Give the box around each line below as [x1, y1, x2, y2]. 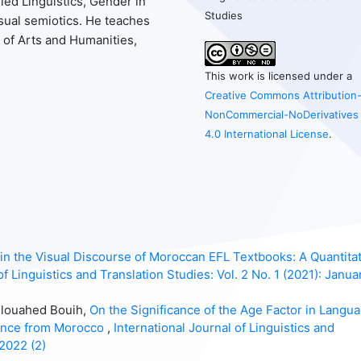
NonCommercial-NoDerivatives [205, 108, 359, 122]
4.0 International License [205, 127, 330, 141]
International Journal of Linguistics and [114, 320, 334, 336]
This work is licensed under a [205, 69, 353, 83]
